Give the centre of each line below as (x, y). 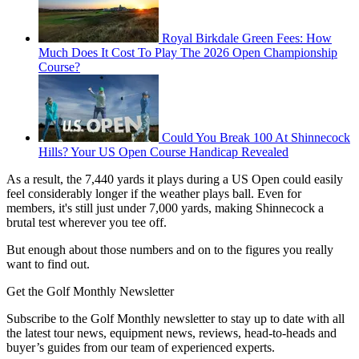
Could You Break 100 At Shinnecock (256, 138)
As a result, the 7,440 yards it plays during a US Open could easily (175, 179)
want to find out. (48, 264)
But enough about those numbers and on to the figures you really (170, 250)
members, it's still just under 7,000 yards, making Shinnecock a (165, 208)
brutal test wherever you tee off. (87, 223)
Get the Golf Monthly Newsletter (90, 292)
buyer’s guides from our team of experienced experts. (141, 348)
